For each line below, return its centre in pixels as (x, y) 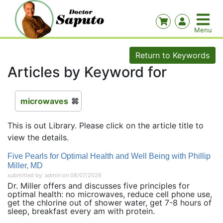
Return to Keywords (172, 55)
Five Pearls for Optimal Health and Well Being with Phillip (109, 156)
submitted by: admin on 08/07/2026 (55, 175)
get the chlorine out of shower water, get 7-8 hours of (110, 203)
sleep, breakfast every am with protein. (81, 211)
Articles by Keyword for (87, 72)
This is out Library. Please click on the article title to (106, 125)
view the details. (38, 137)
